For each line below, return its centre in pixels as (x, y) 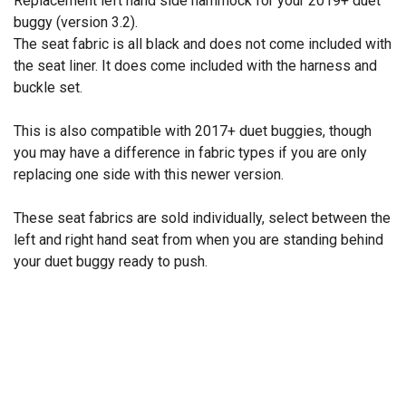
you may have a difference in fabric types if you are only (190, 152)
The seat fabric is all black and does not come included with (203, 43)
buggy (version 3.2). (76, 22)
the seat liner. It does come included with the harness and (195, 65)
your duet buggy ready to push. (111, 261)
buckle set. (48, 87)
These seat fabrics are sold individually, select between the (202, 217)
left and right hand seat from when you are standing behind (198, 239)
